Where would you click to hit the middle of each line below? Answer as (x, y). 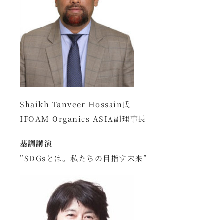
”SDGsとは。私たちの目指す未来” (84, 158)
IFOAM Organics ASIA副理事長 (83, 118)
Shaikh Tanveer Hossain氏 (75, 104)
